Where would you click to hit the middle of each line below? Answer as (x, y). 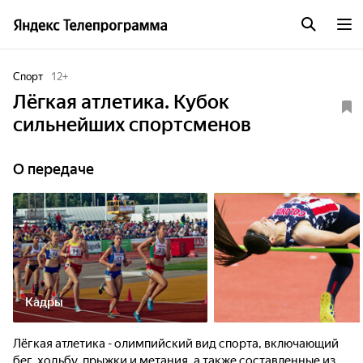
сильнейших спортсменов (132, 125)
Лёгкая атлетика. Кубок (121, 102)
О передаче (53, 169)
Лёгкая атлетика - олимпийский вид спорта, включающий (176, 344)
